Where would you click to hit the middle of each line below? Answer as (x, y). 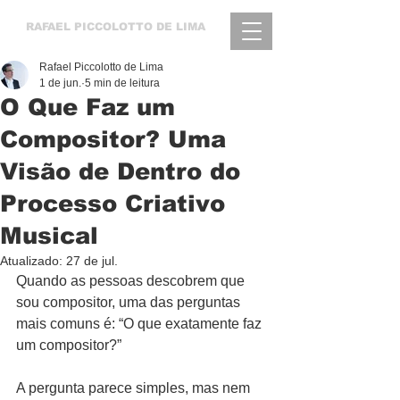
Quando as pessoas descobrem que (132, 281)
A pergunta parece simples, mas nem (135, 388)
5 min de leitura (122, 83)
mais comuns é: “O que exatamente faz (141, 324)
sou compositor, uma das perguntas (130, 302)
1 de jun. (60, 83)
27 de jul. (92, 261)
